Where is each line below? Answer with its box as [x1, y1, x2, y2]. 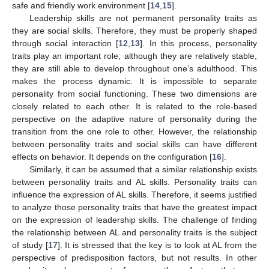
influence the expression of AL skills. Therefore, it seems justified [12, 189, 257, 199]
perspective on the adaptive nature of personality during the [12, 113, 257, 124]
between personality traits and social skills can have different [12, 139, 257, 149]
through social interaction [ [12, 38, 119, 48]
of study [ [12, 240, 48, 250]
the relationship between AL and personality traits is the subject [12, 227, 257, 237]
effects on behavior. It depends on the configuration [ [12, 151, 212, 162]
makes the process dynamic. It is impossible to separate [12, 76, 257, 86]
